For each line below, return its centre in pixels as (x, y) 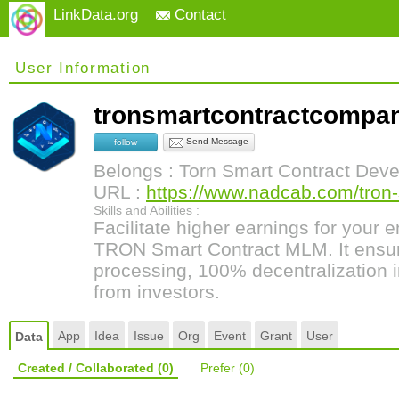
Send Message (216, 142)
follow (126, 142)
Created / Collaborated (88, 368)
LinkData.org (96, 15)
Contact (198, 15)
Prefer (220, 368)
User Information (83, 68)
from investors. (157, 292)
